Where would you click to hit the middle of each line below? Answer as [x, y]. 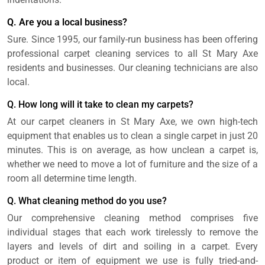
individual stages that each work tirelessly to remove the [132, 232]
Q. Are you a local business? [67, 22]
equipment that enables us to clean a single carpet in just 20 [132, 136]
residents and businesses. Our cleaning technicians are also [132, 68]
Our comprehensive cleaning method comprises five [132, 218]
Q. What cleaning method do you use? [87, 201]
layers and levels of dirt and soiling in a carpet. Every [132, 247]
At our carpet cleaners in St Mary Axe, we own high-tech [132, 122]
